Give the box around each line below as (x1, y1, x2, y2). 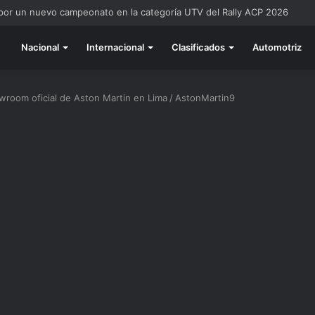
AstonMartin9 (175, 92, 235, 103)
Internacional (86, 41, 144, 53)
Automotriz (252, 41, 302, 53)
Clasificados (172, 41, 225, 53)
